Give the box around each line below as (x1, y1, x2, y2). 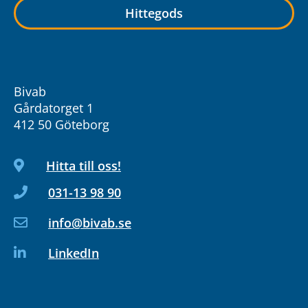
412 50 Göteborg (14, 115, 109, 133)
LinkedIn (48, 244, 99, 261)
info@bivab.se (48, 214, 131, 231)
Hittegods (125, 4, 183, 21)
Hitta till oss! (46, 157, 121, 174)
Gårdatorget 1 (14, 99, 93, 116)
